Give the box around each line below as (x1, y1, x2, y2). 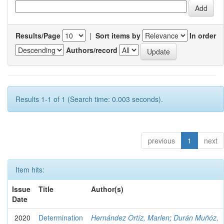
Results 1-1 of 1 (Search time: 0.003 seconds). (15, 93, 163, 104)
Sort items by (95, 30, 140, 40)
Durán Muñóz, (173, 212, 218, 222)
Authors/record (66, 45, 117, 55)
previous (148, 135, 175, 145)
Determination (38, 212, 83, 222)
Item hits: (15, 164, 44, 174)
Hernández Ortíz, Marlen (91, 212, 169, 222)
